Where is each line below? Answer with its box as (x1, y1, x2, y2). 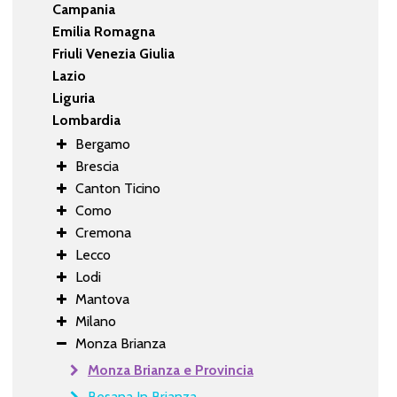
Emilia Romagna (51, 22, 155, 40)
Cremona (74, 223, 131, 241)
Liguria (51, 89, 95, 106)
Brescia (74, 157, 119, 175)
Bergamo (74, 135, 130, 152)
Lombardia (51, 111, 121, 128)
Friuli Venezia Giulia (51, 44, 175, 62)
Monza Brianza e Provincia (87, 361, 253, 378)
